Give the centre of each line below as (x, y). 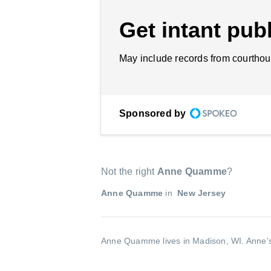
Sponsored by (153, 113)
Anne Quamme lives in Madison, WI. (174, 241)
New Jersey (201, 193)
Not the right (129, 171)
